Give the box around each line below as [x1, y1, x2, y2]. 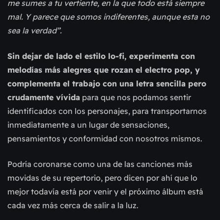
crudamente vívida [7, 92, 80, 103]
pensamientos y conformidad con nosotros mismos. [7, 134, 202, 144]
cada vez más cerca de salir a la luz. [7, 200, 140, 211]
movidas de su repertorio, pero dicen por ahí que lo [7, 173, 197, 183]
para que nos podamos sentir [80, 92, 191, 103]
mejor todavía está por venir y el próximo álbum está [7, 187, 203, 197]
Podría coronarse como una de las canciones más [7, 159, 192, 169]
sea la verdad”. [7, 26, 62, 36]
